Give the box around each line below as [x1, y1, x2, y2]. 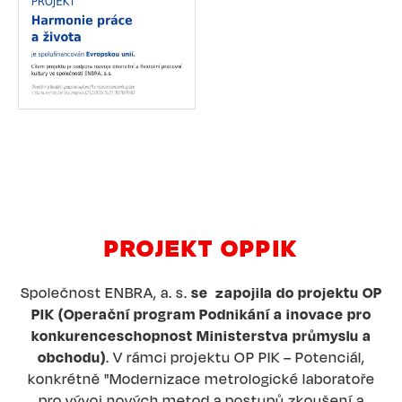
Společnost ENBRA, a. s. [20, 283, 191, 301]
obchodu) [37, 347, 106, 366]
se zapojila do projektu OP [190, 283, 382, 301]
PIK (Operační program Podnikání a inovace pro [31, 304, 371, 323]
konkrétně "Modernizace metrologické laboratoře [27, 369, 375, 388]
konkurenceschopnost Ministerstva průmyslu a [31, 326, 371, 345]
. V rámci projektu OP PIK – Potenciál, [105, 347, 365, 366]
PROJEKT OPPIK [103, 232, 299, 262]
